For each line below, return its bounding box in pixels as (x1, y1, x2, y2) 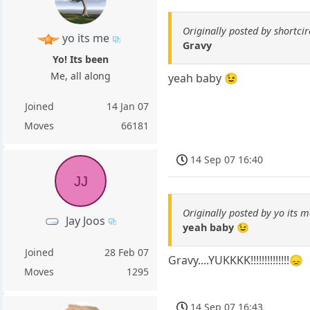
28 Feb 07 (104, 245, 149, 259)
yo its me (62, 30, 109, 46)
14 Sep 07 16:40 (190, 153, 264, 167)
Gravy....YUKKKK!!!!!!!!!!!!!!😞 (168, 253, 304, 268)
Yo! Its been (52, 52, 109, 66)
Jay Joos (66, 212, 106, 228)
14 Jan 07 (107, 99, 149, 113)
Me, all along (50, 69, 111, 82)
